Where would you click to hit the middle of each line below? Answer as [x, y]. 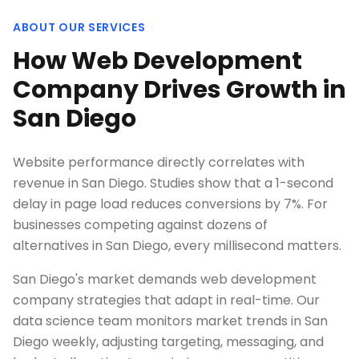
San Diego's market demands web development [165, 279]
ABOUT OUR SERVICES [79, 27]
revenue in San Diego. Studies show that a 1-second [173, 183]
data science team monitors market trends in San [170, 321]
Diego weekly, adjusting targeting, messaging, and [168, 342]
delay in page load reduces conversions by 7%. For [170, 204]
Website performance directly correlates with [159, 162]
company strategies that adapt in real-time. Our [166, 300]
